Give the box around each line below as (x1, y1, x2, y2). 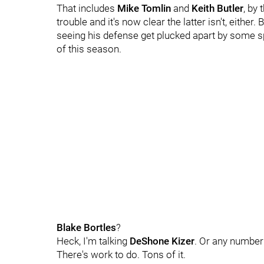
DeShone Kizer (130, 235, 194, 247)
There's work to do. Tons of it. (57, 249, 186, 260)
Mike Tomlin (117, 2, 173, 14)
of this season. (57, 43, 121, 55)
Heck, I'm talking (57, 235, 130, 247)
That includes (57, 2, 117, 14)
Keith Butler (189, 2, 243, 14)
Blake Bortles (57, 222, 116, 233)
